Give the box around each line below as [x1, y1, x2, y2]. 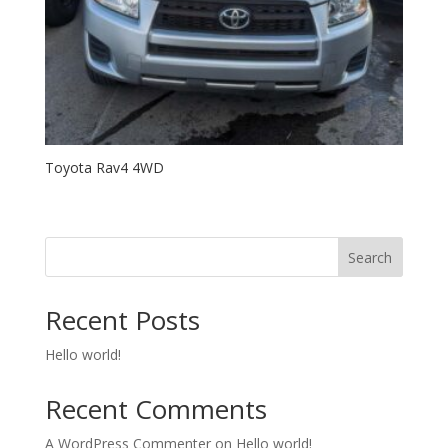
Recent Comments [44, 390, 267, 427]
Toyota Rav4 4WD [44, 157, 164, 177]
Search [348, 247, 393, 267]
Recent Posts [44, 301, 200, 338]
